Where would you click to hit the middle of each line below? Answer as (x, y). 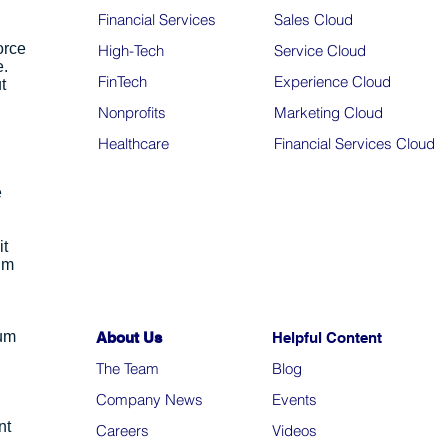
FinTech (122, 81)
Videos (294, 430)
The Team (127, 368)
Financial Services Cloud (354, 143)
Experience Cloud (332, 81)
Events (294, 399)
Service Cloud (320, 50)
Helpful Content (327, 337)
